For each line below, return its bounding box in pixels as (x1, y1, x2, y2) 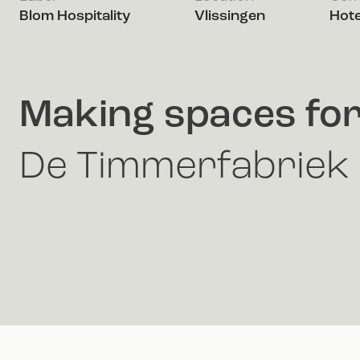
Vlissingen (194, 9, 265, 23)
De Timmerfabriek (19, 149, 350, 187)
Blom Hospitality (19, 9, 130, 23)
